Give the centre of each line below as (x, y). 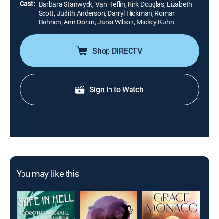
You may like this (48, 175)
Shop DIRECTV (117, 51)
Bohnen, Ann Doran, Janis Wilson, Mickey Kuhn (106, 22)
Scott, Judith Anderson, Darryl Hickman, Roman (107, 13)
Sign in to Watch (116, 89)
